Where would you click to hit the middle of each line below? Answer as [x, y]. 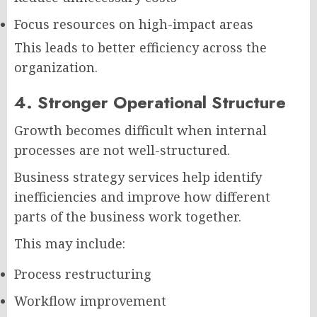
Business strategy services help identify [138, 177]
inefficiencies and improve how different [142, 197]
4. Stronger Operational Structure [150, 102]
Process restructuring [83, 274]
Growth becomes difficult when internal [140, 130]
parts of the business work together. [128, 217]
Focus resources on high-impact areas [134, 24]
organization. [56, 67]
